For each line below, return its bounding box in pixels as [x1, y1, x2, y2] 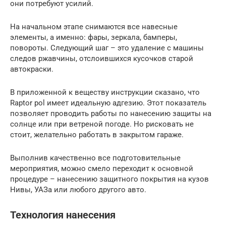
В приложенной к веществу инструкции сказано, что [10, 87, 200, 97]
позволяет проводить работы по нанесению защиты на [10, 108, 211, 118]
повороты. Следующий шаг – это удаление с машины [10, 43, 204, 52]
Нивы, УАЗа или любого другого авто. [10, 185, 146, 194]
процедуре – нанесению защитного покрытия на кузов [10, 174, 209, 184]
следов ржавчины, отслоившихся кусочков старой [10, 53, 193, 63]
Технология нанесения [10, 209, 116, 221]
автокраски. [10, 64, 53, 74]
